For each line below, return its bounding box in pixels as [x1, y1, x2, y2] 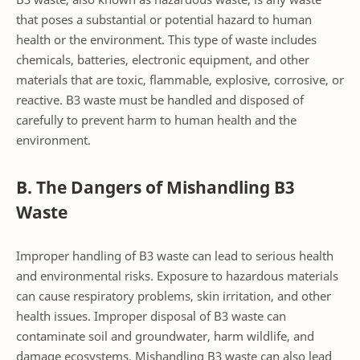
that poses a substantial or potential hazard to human [16, 11, 312, 28]
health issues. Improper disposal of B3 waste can [16, 307, 286, 324]
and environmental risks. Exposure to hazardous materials [16, 267, 338, 284]
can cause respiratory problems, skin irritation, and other [16, 287, 331, 304]
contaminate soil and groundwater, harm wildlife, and [16, 327, 314, 344]
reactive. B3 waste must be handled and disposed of [16, 92, 304, 108]
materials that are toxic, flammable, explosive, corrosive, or [16, 72, 344, 88]
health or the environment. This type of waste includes [16, 31, 317, 48]
